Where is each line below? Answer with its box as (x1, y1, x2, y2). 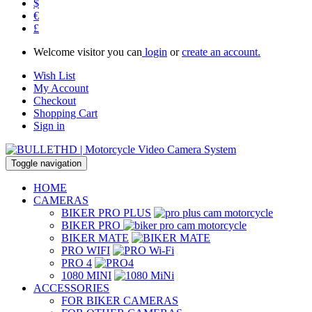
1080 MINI (61, 270, 111, 281)
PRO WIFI (61, 244, 110, 256)
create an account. (182, 46, 260, 58)
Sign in (33, 120, 65, 132)
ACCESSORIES (33, 282, 109, 294)
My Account (33, 82, 88, 94)
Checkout (33, 95, 76, 107)
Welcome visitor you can (33, 46, 142, 58)
